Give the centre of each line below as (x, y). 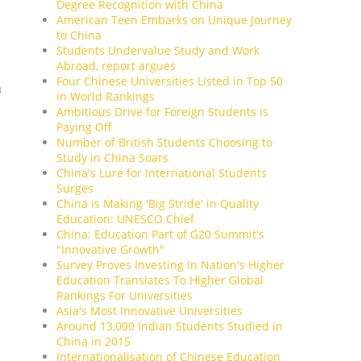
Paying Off (84, 127)
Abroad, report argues (116, 65)
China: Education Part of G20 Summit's (160, 234)
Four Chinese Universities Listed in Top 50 (170, 81)
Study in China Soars (112, 157)
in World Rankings (106, 96)
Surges (75, 188)
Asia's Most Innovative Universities (149, 310)
